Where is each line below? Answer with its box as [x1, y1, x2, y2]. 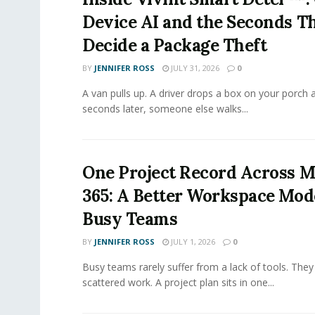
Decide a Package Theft [82, 34, 267, 56]
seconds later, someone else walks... [82, 101, 248, 115]
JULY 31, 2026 [169, 62, 219, 73]
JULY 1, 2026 [169, 236, 215, 247]
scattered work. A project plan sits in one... [82, 275, 274, 289]
